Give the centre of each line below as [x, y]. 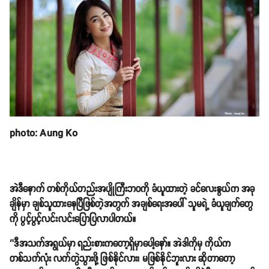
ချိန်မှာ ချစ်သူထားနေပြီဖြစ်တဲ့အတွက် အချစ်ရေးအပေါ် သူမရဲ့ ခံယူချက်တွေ [131, 204]
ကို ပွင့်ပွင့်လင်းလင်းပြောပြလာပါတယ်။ [73, 219]
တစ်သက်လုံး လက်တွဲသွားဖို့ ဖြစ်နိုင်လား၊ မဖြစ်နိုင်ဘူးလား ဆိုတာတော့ [122, 259]
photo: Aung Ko [44, 133]
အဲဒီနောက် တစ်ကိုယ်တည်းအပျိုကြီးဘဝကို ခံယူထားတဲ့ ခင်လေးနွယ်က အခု [132, 189]
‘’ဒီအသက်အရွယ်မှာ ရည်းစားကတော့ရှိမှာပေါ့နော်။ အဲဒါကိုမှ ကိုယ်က [120, 244]
